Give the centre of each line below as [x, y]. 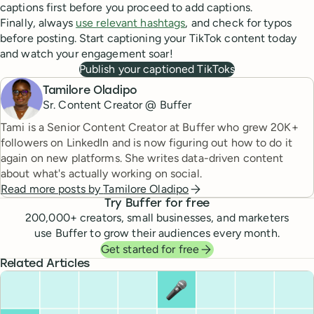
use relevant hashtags [130, 23]
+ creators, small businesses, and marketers [179, 218]
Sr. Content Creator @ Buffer [117, 104]
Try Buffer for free [157, 204]
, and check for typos [238, 23]
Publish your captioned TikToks [157, 69]
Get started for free [150, 250]
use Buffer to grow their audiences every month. [157, 233]
